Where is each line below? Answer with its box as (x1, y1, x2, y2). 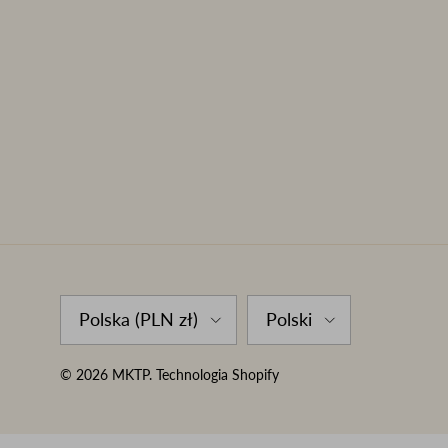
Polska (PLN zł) (79, 308, 198, 331)
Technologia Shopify (152, 365, 279, 383)
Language (246, 294, 304, 312)
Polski (266, 308, 312, 331)
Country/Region (59, 294, 156, 312)
